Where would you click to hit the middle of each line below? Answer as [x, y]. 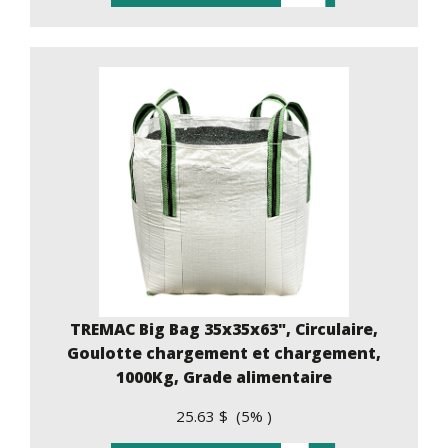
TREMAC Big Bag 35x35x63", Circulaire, [224, 328]
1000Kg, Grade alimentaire [224, 376]
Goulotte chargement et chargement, [224, 352]
